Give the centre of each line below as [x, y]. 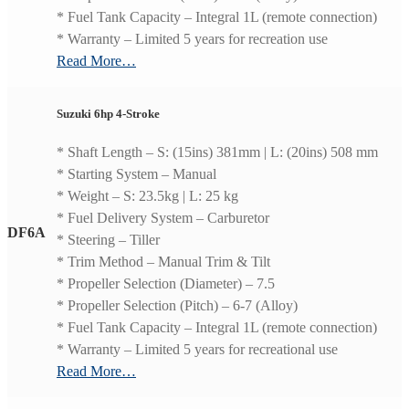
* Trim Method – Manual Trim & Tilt [163, 262]
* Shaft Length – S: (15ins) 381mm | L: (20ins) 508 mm [217, 152]
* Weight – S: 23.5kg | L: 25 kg [147, 196]
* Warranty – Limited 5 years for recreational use [197, 350]
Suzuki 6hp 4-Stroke [108, 113]
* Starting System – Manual [136, 174]
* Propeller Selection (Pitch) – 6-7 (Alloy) [177, 306]
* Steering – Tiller [108, 240]
